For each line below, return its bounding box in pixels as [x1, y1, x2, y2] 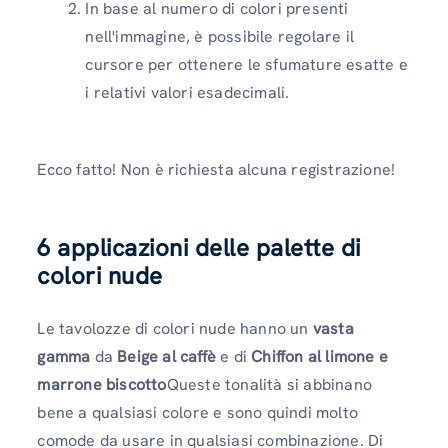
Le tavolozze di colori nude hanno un [37, 317, 313, 339]
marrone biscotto [37, 373, 167, 395]
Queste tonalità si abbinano [166, 373, 372, 395]
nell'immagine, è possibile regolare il [85, 25, 354, 47]
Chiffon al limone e [251, 345, 389, 367]
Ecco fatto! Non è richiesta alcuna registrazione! [37, 158, 396, 180]
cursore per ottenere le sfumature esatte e [85, 53, 408, 75]
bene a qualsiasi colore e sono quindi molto [37, 401, 358, 423]
